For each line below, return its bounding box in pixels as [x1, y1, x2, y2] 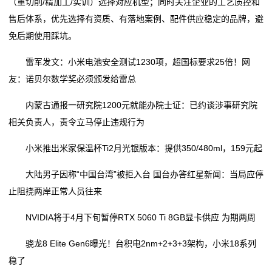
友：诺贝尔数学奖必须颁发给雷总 [8, 74, 136, 84]
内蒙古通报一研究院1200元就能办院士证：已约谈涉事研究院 [8, 100, 257, 110]
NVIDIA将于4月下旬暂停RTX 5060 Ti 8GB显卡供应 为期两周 [8, 212, 256, 222]
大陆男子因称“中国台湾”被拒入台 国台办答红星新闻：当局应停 [8, 169, 263, 179]
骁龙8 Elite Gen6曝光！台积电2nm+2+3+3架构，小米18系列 [8, 239, 256, 248]
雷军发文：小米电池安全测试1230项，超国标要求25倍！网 [8, 57, 250, 67]
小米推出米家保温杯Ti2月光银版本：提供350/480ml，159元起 [8, 143, 262, 153]
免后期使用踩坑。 [8, 31, 76, 41]
